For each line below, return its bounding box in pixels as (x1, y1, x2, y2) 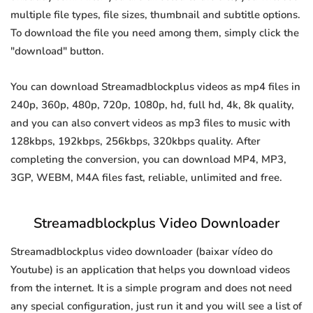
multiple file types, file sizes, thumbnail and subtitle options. (10, 8, 300, 22)
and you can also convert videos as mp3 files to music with (10, 116, 291, 131)
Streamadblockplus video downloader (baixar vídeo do (10, 245, 272, 259)
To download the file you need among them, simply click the (10, 26, 299, 41)
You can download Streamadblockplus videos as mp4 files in (10, 80, 300, 94)
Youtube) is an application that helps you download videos (10, 263, 290, 277)
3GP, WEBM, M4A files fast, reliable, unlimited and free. (10, 170, 282, 185)
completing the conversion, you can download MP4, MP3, (10, 152, 286, 167)
